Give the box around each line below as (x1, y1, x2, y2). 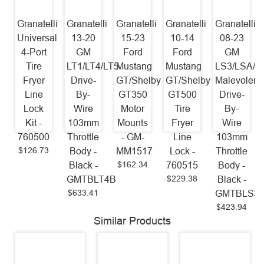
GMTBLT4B (67, 174, 117, 184)
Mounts (117, 117, 148, 128)
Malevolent (215, 75, 262, 85)
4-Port (21, 47, 47, 57)
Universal (17, 32, 58, 43)
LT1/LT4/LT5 (67, 61, 120, 71)
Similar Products (93, 214, 171, 227)
